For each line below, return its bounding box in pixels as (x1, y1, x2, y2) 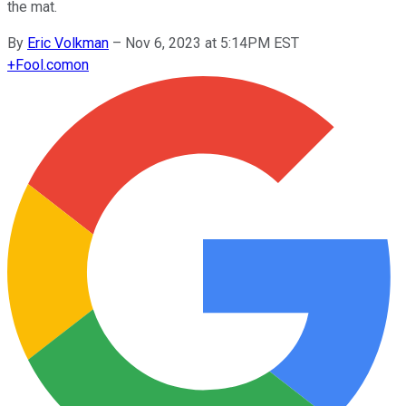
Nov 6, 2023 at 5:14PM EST (125, 34, 299, 52)
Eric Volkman (27, 34, 109, 52)
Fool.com (15, 55, 73, 73)
